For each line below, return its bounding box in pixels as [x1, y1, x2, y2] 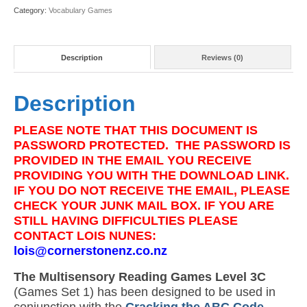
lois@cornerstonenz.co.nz [14, 244, 167, 258]
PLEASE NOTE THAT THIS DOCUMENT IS [14, 123, 258, 138]
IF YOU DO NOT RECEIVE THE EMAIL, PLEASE [14, 184, 290, 198]
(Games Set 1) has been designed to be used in [14, 285, 275, 299]
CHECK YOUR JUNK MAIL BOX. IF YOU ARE [14, 199, 274, 213]
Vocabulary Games [49, 6, 112, 15]
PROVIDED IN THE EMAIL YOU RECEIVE [14, 153, 251, 168]
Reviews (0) [201, 53, 244, 62]
